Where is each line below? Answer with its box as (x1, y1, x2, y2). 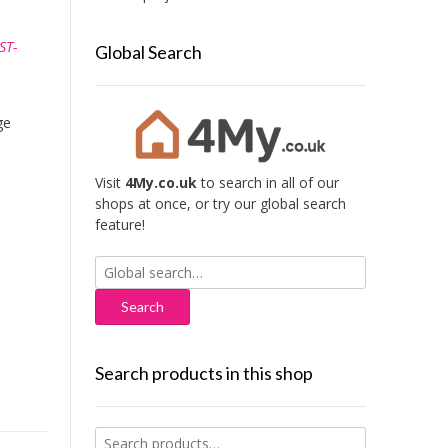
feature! (94, 215, 145, 235)
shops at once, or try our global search (94, 194, 346, 214)
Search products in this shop (94, 362, 313, 385)
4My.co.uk (124, 173, 197, 193)
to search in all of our (196, 173, 339, 193)
